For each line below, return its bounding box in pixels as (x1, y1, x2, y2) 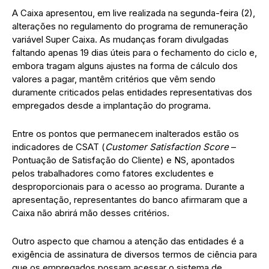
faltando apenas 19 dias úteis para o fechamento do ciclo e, (12, 46, 257, 58)
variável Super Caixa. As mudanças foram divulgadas (12, 33, 229, 45)
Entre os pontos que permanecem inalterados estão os (12, 127, 239, 139)
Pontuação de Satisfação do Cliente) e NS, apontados (12, 154, 235, 166)
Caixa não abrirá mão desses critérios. (12, 207, 169, 219)
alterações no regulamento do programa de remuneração (12, 20, 248, 32)
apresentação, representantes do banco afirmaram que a (12, 193, 247, 205)
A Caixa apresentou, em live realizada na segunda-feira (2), (12, 7, 255, 19)
